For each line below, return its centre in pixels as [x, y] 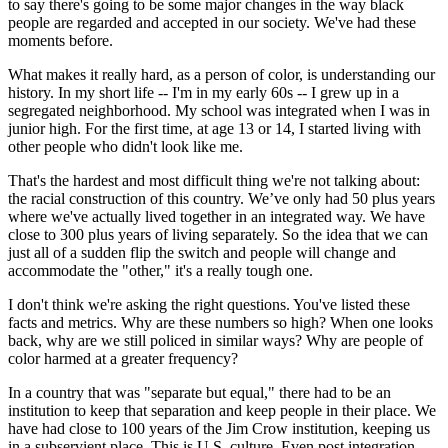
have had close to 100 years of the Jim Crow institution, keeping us [219, 428]
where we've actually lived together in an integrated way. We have [216, 216]
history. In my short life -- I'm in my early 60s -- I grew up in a [203, 92]
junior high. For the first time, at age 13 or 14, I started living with [214, 128]
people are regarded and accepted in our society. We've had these [212, 22]
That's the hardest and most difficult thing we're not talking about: [214, 180]
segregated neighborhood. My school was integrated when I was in [219, 110]
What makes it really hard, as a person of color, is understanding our [221, 74]
